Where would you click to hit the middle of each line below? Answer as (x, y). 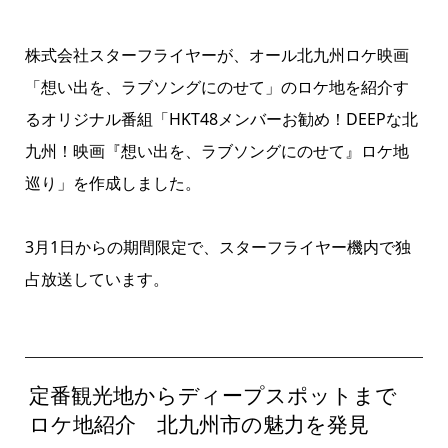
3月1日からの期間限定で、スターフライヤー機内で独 (217, 246)
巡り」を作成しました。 (112, 182)
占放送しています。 (96, 278)
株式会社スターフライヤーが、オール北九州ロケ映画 (216, 54)
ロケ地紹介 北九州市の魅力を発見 (199, 424)
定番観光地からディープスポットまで (213, 395)
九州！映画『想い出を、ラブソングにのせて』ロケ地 (216, 150)
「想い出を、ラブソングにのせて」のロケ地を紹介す (216, 86)
